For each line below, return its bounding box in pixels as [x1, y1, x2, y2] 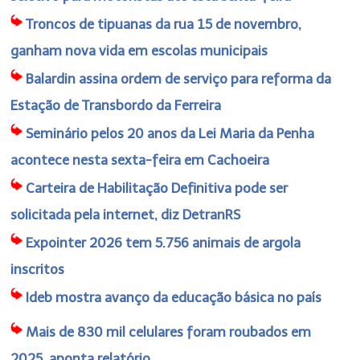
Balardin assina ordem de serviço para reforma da [26, 70, 332, 87]
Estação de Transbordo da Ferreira [10, 96, 222, 113]
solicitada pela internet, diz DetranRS [10, 206, 241, 223]
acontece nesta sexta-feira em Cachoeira [10, 151, 270, 168]
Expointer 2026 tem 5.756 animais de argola [26, 234, 301, 251]
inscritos [10, 260, 65, 277]
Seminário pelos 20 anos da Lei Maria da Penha [26, 125, 315, 141]
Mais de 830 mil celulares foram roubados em [26, 323, 312, 340]
